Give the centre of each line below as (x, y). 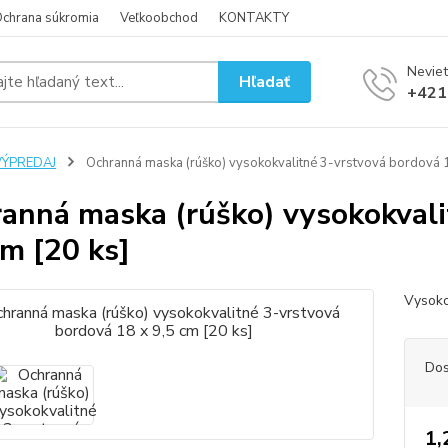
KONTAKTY (254, 18)
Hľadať (265, 81)
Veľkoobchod (159, 18)
